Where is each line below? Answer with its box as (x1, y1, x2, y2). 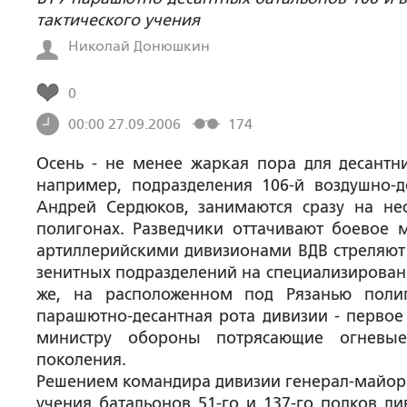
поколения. (36, 351, 126, 369)
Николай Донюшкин (68, 36, 210, 55)
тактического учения (36, 11, 200, 29)
